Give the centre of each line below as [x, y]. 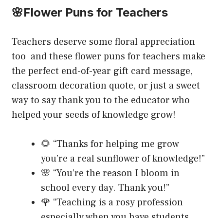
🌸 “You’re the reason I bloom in [110, 173]
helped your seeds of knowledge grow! [94, 115]
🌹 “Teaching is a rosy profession [113, 202]
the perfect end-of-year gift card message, [102, 71]
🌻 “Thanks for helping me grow [111, 144]
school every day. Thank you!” [105, 188]
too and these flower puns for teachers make [109, 56]
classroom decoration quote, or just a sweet [106, 85]
